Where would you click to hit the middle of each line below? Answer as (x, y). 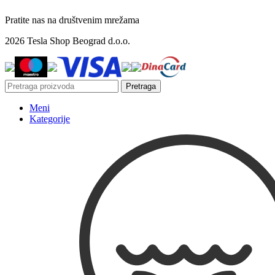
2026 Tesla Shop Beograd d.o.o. (68, 41)
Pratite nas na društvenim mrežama (72, 20)
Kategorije (50, 119)
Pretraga (141, 87)
